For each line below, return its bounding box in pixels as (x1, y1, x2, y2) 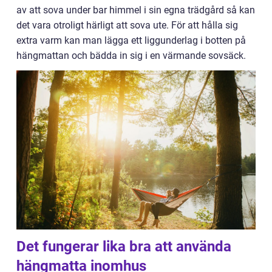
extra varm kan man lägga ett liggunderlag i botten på (16, 35, 246, 46)
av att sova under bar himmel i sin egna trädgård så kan (16, 4, 255, 16)
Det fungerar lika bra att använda (16, 238, 231, 256)
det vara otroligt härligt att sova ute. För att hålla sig (16, 19, 238, 31)
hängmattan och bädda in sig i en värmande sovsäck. (16, 50, 248, 61)
